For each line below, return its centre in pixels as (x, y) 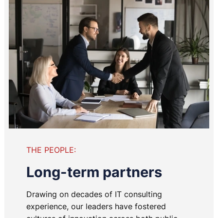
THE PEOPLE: (51, 150)
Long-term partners (94, 172)
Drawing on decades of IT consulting (94, 194)
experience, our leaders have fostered (96, 207)
